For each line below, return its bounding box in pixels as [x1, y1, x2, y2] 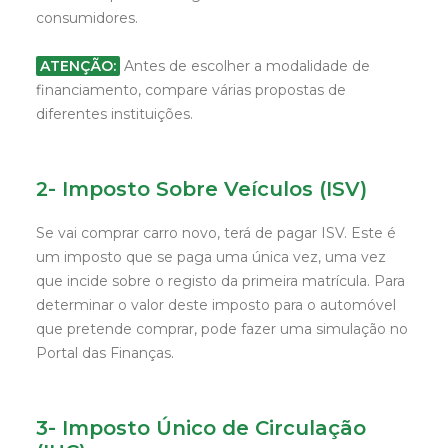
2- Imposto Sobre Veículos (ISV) [36, 177, 367, 201]
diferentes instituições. [36, 105, 193, 123]
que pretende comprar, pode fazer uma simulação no [36, 320, 408, 338]
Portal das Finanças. [36, 344, 174, 362]
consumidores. [36, 9, 138, 27]
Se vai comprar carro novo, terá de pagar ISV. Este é [36, 224, 396, 242]
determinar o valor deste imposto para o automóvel [36, 296, 396, 314]
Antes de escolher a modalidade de [120, 57, 370, 75]
